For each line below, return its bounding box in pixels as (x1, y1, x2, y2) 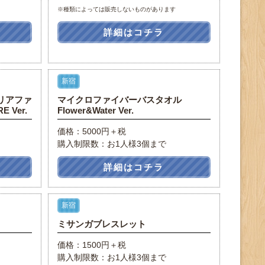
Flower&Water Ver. (57, 105, 134, 115)
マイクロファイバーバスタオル (57, 95, 182, 105)
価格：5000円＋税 (57, 127, 126, 136)
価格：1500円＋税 (57, 240, 126, 250)
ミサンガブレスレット (57, 219, 146, 229)
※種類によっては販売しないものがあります (57, 6, 176, 12)
